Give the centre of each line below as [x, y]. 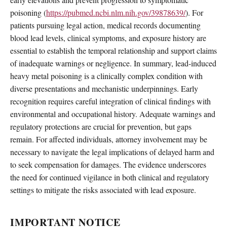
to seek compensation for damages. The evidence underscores [108, 165]
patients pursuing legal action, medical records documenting [105, 25]
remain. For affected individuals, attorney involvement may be [109, 139]
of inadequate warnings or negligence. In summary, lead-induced [113, 63]
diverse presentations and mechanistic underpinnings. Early [104, 89]
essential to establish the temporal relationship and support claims [113, 51]
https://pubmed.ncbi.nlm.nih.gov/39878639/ [116, 13]
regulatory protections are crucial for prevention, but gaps [101, 127]
